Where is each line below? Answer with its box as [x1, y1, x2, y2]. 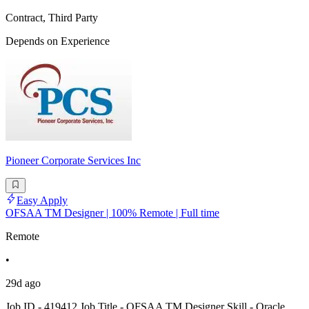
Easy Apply [17, 195, 68, 207]
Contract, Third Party [6, 11, 98, 23]
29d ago [6, 277, 41, 290]
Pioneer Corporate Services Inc [6, 154, 141, 166]
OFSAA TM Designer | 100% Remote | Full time [6, 207, 219, 219]
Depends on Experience [6, 34, 110, 47]
